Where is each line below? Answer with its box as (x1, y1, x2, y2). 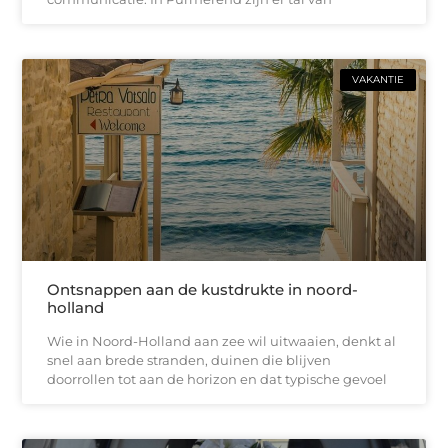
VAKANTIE (351, 72, 404, 86)
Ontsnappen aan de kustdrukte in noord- (47, 279, 359, 299)
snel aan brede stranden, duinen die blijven (47, 351, 332, 368)
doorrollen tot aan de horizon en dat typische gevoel (47, 370, 388, 387)
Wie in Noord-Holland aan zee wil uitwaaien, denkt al (47, 332, 397, 349)
